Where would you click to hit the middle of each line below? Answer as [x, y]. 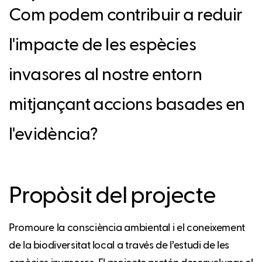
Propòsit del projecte [112, 196]
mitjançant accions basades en [127, 105]
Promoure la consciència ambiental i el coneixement [127, 228]
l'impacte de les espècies [102, 45]
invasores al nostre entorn [106, 75]
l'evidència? [54, 135]
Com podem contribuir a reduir [126, 15]
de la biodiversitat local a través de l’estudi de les [119, 245]
